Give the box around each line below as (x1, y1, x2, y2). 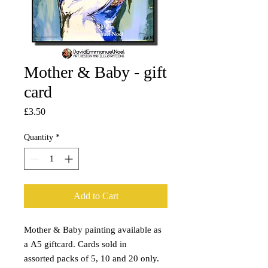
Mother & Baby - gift (24, 63, 167, 81)
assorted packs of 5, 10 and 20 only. (24, 254, 159, 263)
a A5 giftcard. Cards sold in (24, 239, 127, 249)
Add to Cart (73, 191, 118, 201)
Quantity (24, 133, 53, 142)
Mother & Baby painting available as (24, 225, 162, 234)
